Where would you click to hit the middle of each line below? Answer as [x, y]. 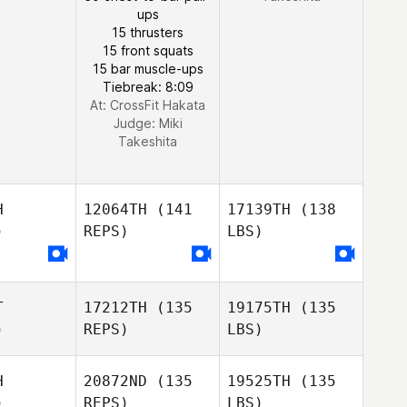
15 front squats [148, 50]
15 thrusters [148, 32]
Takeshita [148, 141]
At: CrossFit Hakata [148, 105]
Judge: [136, 123]
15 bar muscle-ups [148, 69]
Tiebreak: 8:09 [148, 87]
